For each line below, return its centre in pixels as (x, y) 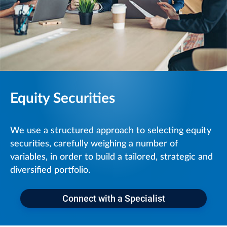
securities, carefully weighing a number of (94, 144)
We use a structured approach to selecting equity (111, 130)
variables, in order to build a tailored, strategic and (111, 157)
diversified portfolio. (50, 170)
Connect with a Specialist (113, 198)
